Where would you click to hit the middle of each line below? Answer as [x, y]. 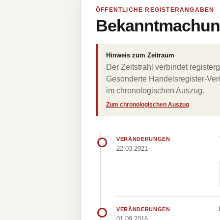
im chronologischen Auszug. [155, 91]
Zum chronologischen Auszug [148, 105]
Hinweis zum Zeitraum [140, 55]
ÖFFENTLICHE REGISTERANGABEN [155, 10]
